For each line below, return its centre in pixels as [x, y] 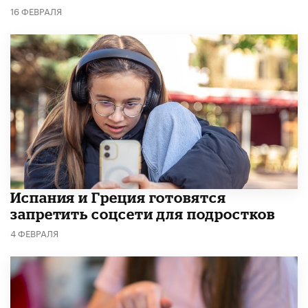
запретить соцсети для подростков [143, 214]
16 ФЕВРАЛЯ [36, 11]
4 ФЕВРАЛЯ [34, 233]
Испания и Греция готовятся [118, 198]
